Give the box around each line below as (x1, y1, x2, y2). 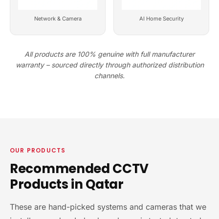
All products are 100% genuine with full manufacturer (24, 50, 195, 58)
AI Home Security (139, 15, 184, 22)
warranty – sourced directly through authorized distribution (15, 61, 204, 69)
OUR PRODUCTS (10, 146, 66, 154)
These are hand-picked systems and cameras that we (10, 202, 206, 212)
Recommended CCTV (10, 160, 149, 177)
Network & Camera (34, 15, 82, 22)
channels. (94, 71, 125, 80)
